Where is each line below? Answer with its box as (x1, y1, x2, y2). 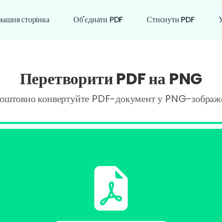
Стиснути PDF (147, 14, 195, 25)
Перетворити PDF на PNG (19, 67, 203, 90)
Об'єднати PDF (73, 14, 123, 25)
